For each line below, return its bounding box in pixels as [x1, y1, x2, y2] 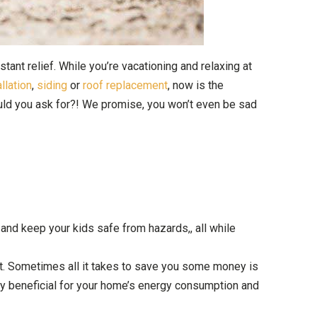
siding [36, 79, 67, 93]
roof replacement [82, 79, 168, 93]
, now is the [167, 79, 224, 93]
